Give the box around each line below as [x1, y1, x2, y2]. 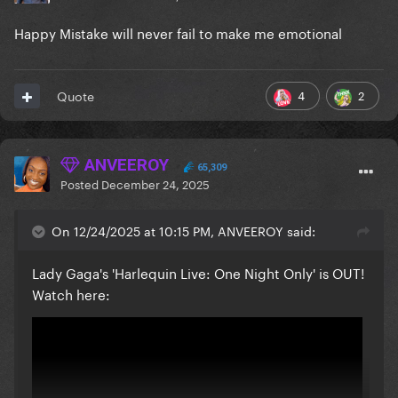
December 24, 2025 [101, 174, 210, 193]
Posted [60, 174, 101, 193]
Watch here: [32, 283, 110, 305]
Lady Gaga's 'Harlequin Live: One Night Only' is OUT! [32, 261, 364, 283]
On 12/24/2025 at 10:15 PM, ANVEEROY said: [52, 220, 315, 241]
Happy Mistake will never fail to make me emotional [14, 21, 346, 44]
